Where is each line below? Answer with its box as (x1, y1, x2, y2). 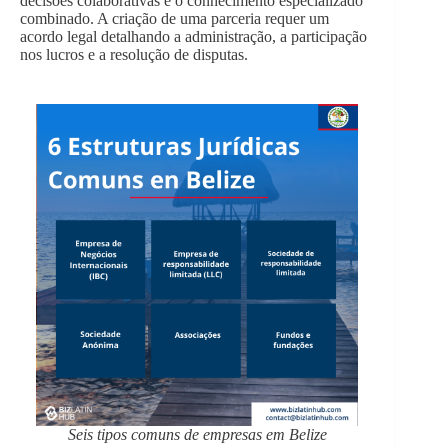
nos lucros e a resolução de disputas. (20, 45, 248, 63)
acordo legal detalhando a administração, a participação (20, 27, 367, 45)
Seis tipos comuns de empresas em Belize (67, 425, 327, 443)
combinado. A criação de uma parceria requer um (20, 9, 329, 27)
